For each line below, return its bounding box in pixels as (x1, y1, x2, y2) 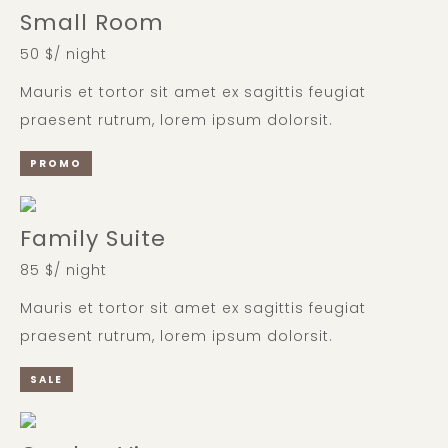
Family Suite (20, 222, 166, 254)
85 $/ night (20, 259, 107, 280)
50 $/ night (20, 43, 107, 64)
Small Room (20, 6, 164, 38)
